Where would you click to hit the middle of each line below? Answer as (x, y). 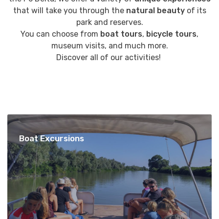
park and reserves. (109, 22)
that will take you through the (68, 11)
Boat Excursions (52, 139)
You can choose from (59, 34)
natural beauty (155, 11)
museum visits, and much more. (109, 46)
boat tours (120, 34)
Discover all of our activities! (109, 58)
